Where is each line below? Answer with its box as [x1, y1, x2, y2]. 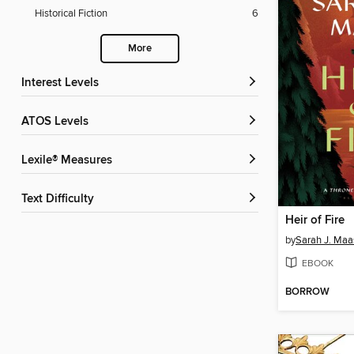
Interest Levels [24, 76, 99, 91]
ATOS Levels [28, 115, 88, 130]
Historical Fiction [35, 7, 107, 21]
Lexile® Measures [28, 153, 112, 168]
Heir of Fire [285, 213, 345, 228]
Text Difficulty [27, 192, 94, 207]
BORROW [285, 285, 330, 299]
